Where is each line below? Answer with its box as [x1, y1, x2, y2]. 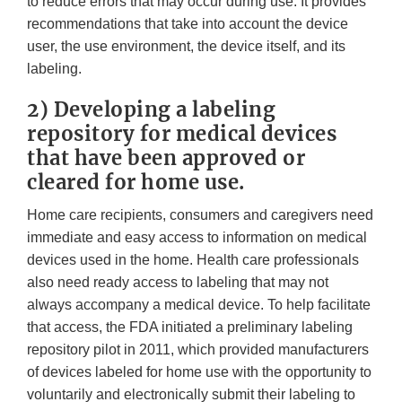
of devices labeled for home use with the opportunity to [27, 364, 371, 380]
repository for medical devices [27, 121, 336, 147]
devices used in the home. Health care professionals [27, 252, 359, 268]
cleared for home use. [27, 170, 245, 196]
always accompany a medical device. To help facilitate [27, 297, 371, 313]
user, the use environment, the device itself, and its [27, 39, 345, 55]
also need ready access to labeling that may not [27, 275, 328, 291]
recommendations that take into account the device [27, 16, 348, 32]
